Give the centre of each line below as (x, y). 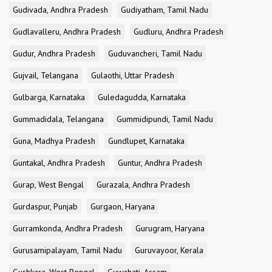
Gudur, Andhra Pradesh (54, 53)
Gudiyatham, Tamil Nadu (165, 10)
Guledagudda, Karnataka (142, 97)
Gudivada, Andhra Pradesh (60, 10)
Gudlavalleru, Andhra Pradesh (67, 32)
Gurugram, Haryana (170, 228)
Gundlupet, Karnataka (146, 141)
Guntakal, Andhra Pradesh (59, 163)
